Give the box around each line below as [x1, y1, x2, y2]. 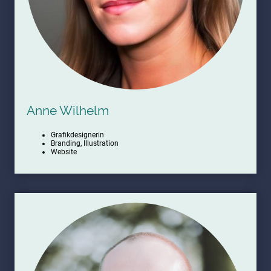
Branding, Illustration [51, 139, 119, 148]
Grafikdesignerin [51, 131, 104, 140]
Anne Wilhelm [27, 102, 109, 118]
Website [51, 148, 77, 157]
